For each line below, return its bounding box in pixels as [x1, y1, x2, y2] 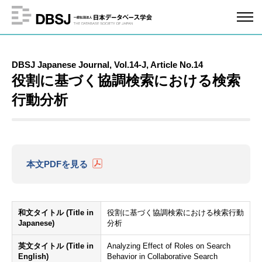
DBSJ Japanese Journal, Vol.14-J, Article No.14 [12, 60, 203, 70]
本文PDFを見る [26, 159, 88, 169]
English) [18, 252, 49, 261]
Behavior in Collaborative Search [107, 252, 218, 261]
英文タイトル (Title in [18, 242, 94, 250]
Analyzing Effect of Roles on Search [107, 242, 230, 250]
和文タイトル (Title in [18, 208, 94, 217]
